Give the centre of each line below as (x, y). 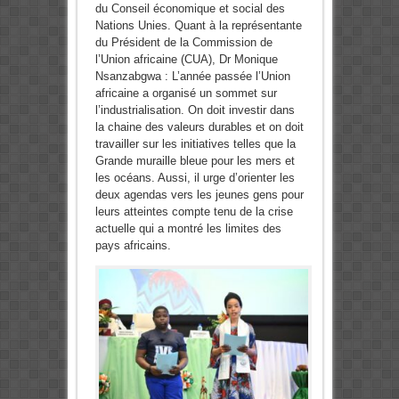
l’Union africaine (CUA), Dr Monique (186, 60)
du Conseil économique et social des (190, 9)
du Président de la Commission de (183, 43)
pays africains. (133, 246)
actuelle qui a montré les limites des (188, 229)
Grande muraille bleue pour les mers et (195, 161)
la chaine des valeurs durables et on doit (199, 127)
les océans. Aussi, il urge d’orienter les (195, 178)
